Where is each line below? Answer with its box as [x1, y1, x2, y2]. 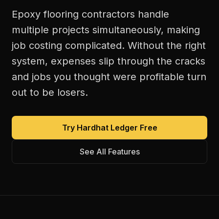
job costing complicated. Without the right [12, 40, 206, 51]
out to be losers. [12, 87, 88, 98]
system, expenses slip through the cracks [12, 55, 205, 67]
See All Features [79, 147, 140, 156]
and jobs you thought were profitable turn [12, 71, 206, 83]
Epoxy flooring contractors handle [12, 8, 169, 20]
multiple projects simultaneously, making [12, 24, 200, 36]
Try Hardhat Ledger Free [62, 123, 157, 132]
